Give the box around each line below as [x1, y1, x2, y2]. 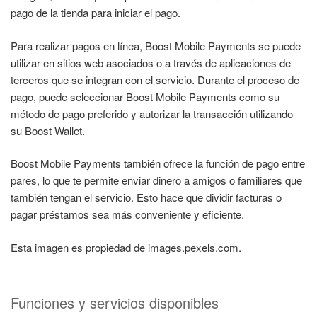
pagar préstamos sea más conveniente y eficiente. [11, 207, 244, 222]
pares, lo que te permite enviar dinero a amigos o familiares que [11, 173, 302, 188]
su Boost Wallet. [11, 122, 85, 138]
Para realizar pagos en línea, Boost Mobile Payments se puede [11, 38, 301, 53]
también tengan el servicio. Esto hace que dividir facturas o [11, 190, 282, 205]
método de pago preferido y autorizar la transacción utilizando [11, 105, 293, 121]
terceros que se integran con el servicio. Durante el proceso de [11, 71, 299, 87]
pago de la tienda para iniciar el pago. [11, 5, 180, 21]
